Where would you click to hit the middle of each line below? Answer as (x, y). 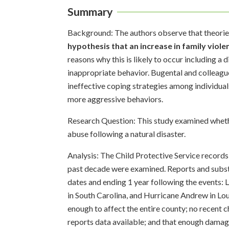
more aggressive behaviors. (115, 99)
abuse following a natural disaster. (127, 133)
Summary (90, 12)
